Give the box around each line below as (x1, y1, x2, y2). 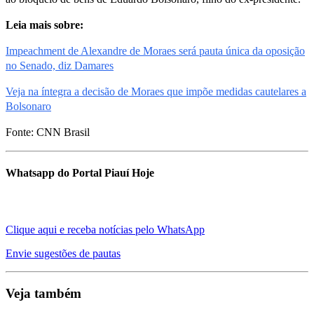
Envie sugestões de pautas (6, 247, 121, 260)
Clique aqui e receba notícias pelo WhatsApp (6, 224, 205, 236)
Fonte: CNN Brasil (6, 125, 90, 138)
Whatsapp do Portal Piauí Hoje (6, 167, 154, 179)
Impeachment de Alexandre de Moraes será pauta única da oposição (6, 44, 305, 57)
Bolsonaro (6, 100, 51, 112)
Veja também (6, 286, 81, 301)
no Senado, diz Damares (6, 59, 114, 71)
